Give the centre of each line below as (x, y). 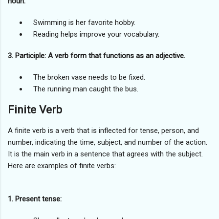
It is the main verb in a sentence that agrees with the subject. (105, 154)
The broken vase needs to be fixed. (86, 77)
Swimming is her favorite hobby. (81, 22)
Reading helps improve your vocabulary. (93, 34)
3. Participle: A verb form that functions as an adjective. (97, 55)
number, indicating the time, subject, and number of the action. (108, 142)
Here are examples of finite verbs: (62, 166)
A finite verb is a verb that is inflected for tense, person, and (103, 131)
